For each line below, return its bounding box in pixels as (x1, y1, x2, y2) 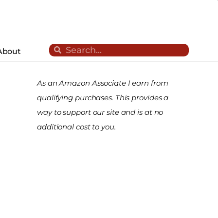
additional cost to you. (37, 122, 116, 131)
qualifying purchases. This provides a (37, 92, 169, 102)
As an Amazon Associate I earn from (37, 78, 168, 88)
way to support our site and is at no (37, 107, 163, 117)
